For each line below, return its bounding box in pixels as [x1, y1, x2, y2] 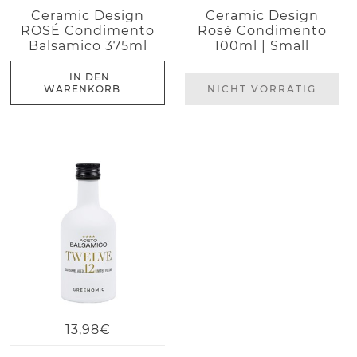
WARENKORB [43, 82, 120, 95]
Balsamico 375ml [28, 37, 147, 53]
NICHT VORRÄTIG [207, 82, 317, 95]
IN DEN [69, 70, 111, 83]
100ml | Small [214, 37, 310, 53]
